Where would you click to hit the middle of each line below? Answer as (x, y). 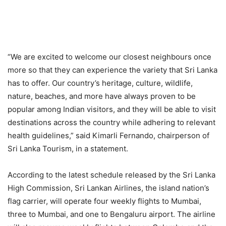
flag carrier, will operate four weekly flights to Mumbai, (104, 201)
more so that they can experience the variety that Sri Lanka (112, 70)
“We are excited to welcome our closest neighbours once (109, 57)
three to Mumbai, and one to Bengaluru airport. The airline (111, 214)
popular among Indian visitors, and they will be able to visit (112, 109)
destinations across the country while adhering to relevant (111, 123)
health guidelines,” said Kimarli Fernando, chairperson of (108, 136)
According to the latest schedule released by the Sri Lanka (111, 175)
